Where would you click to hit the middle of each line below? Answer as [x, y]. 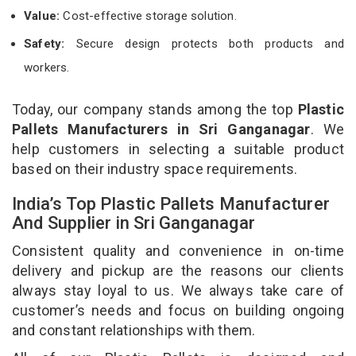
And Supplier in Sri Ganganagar [136, 222]
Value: [44, 15]
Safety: [44, 43]
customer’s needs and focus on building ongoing [178, 310]
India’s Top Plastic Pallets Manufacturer [171, 203]
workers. [47, 67]
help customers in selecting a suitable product [178, 149]
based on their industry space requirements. [155, 168]
